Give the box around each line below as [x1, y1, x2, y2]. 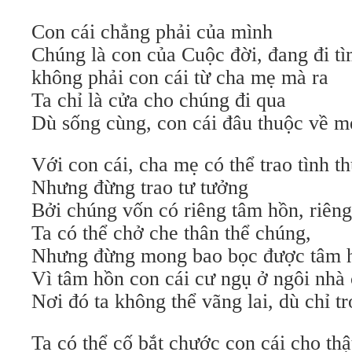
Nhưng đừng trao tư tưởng [31, 176, 248, 199]
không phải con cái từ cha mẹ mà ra [31, 66, 328, 89]
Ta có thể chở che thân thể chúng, [31, 222, 311, 244]
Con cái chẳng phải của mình [31, 20, 273, 43]
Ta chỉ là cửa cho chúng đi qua [31, 89, 286, 112]
